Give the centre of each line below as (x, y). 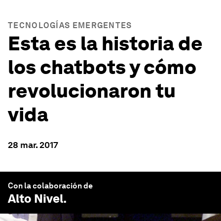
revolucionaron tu (92, 91)
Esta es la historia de (105, 43)
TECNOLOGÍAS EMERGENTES (70, 25)
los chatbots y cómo (102, 67)
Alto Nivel (36, 199)
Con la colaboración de (50, 186)
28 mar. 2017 (33, 145)
